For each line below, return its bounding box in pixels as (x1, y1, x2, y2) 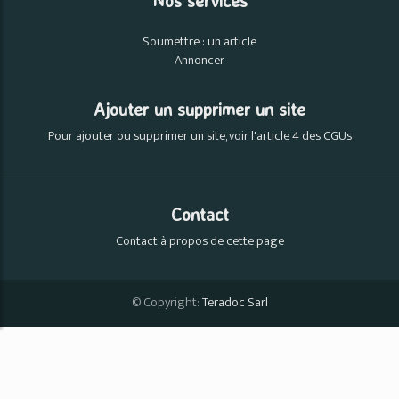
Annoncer (175, 49, 224, 71)
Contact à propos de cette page (115, 230, 284, 252)
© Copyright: (131, 291, 202, 313)
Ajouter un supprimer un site (94, 97, 305, 120)
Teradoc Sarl (201, 291, 268, 313)
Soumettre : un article (142, 30, 256, 53)
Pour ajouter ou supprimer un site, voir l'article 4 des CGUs (47, 125, 352, 147)
